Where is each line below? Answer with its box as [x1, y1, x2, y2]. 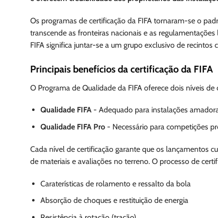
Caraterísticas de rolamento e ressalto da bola [40, 179, 191, 188]
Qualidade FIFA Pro [40, 122, 105, 131]
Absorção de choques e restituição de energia [40, 196, 188, 205]
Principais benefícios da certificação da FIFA [30, 63, 213, 75]
